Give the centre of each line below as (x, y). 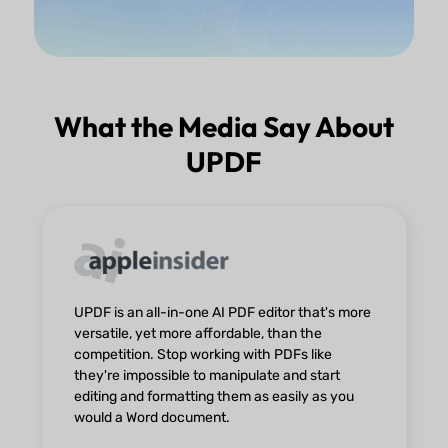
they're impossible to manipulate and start (207, 375)
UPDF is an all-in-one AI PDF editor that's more (223, 312)
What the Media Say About (224, 126)
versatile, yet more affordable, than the (198, 333)
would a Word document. (152, 417)
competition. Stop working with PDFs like (203, 354)
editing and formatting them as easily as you (214, 396)
